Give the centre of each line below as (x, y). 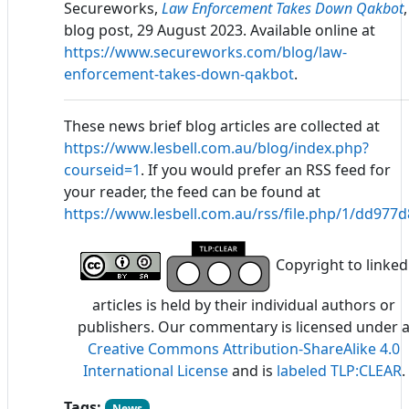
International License (155, 370)
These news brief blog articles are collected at (222, 126)
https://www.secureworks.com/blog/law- (205, 52)
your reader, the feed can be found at (192, 191)
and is (252, 370)
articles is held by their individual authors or (244, 304)
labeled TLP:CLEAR (339, 370)
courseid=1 (102, 169)
